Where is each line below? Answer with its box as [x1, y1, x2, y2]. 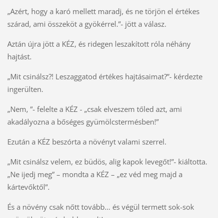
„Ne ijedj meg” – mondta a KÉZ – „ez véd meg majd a [7, 169, 182, 179]
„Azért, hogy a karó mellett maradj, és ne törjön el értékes [7, 6, 200, 16]
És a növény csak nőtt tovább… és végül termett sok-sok [7, 201, 194, 212]
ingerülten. [7, 84, 43, 94]
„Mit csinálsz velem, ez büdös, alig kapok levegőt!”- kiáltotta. [7, 156, 207, 166]
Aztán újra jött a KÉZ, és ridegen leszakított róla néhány [7, 38, 191, 49]
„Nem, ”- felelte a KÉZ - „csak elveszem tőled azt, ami [7, 104, 182, 114]
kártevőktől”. [7, 182, 50, 192]
